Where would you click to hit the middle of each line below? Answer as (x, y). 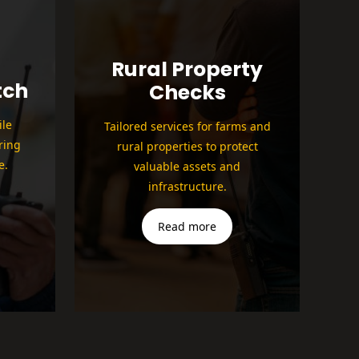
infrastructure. (187, 187)
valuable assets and (187, 167)
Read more (187, 227)
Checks (187, 93)
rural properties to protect (187, 147)
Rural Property (187, 70)
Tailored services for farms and (187, 127)
